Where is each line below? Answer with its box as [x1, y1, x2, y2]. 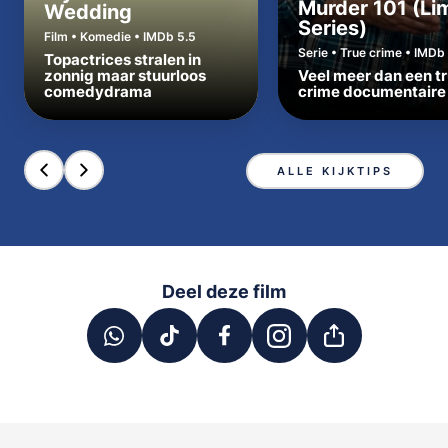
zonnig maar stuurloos [44, 66, 206, 85]
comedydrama [44, 82, 152, 101]
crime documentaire [298, 82, 446, 101]
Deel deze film [162, 281, 286, 302]
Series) [298, 16, 367, 40]
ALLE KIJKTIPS [277, 163, 393, 178]
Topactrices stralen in [44, 50, 201, 69]
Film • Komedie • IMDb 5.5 [44, 29, 196, 44]
